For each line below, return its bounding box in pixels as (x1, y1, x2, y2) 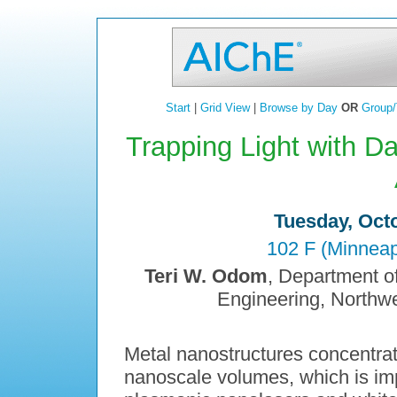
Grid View (199, 101, 250, 114)
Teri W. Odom (144, 265, 268, 288)
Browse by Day (259, 101, 338, 114)
